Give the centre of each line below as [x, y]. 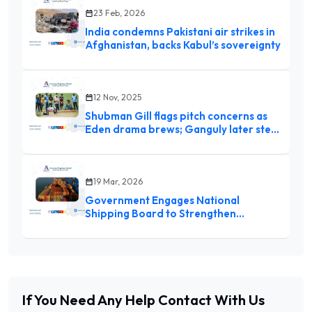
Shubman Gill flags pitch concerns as [176, 116]
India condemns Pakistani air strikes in [180, 32]
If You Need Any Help [90, 300]
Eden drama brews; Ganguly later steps [184, 130]
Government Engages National [162, 201]
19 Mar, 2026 [118, 182]
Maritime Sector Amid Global [159, 227]
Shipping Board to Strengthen [161, 214]
